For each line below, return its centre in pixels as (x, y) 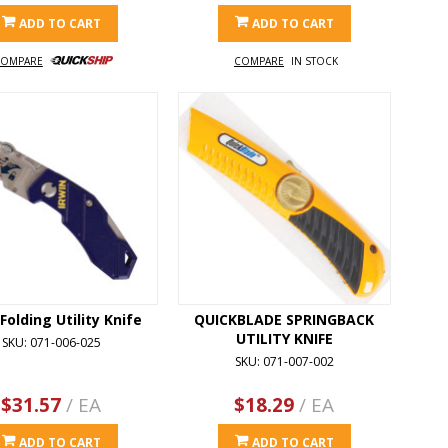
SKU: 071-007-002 (284, 362)
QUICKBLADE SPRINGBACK (284, 320)
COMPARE (258, 61)
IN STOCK (314, 61)
